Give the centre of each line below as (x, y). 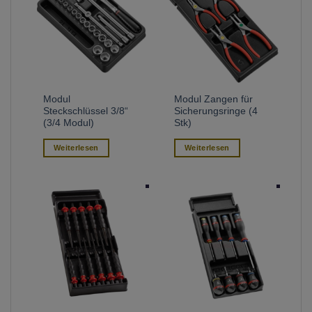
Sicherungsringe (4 (216, 111)
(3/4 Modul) (69, 123)
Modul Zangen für (214, 99)
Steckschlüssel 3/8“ (86, 111)
